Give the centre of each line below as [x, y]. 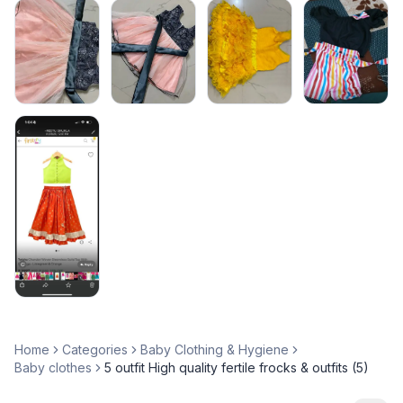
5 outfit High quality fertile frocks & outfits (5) [237, 368]
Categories [95, 350]
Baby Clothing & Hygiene [215, 350]
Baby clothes [53, 368]
